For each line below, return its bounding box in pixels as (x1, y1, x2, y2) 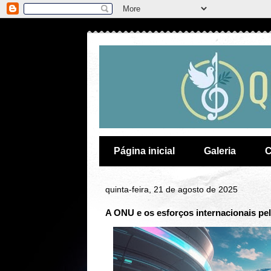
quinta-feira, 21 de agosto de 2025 (105, 184, 238, 194)
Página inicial (113, 146, 175, 156)
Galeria (203, 146, 236, 156)
